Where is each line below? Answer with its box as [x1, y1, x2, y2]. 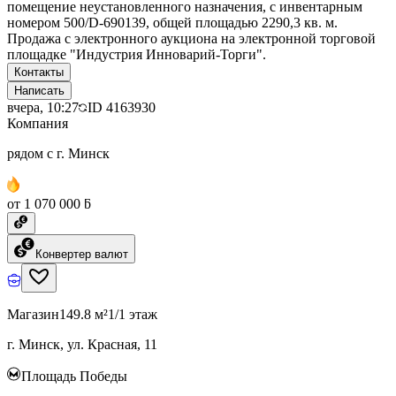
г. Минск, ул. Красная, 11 [7, 336, 157, 352]
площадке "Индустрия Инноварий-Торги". [7, 46, 266, 62]
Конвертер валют [35, 247, 128, 261]
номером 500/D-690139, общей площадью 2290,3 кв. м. [7, 14, 338, 30]
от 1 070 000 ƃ [7, 195, 91, 211]
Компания [7, 115, 68, 131]
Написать [14, 83, 65, 97]
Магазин [7, 306, 59, 322]
